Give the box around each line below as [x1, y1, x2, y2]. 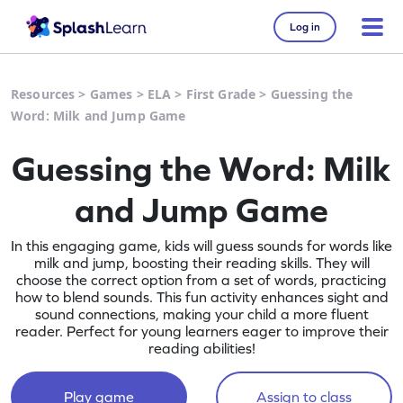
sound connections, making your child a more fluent [34, 306, 369, 322]
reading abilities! [148, 340, 255, 356]
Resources [11, 85, 76, 103]
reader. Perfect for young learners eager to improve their [14, 323, 389, 339]
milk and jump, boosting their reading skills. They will [33, 255, 370, 271]
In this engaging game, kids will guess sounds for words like [11, 237, 392, 254]
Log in [290, 20, 320, 33]
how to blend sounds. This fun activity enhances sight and [14, 289, 389, 305]
